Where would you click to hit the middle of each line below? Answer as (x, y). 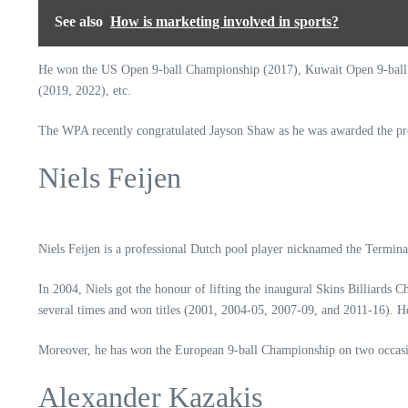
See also (79, 21)
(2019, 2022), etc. (87, 91)
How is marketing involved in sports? (224, 21)
